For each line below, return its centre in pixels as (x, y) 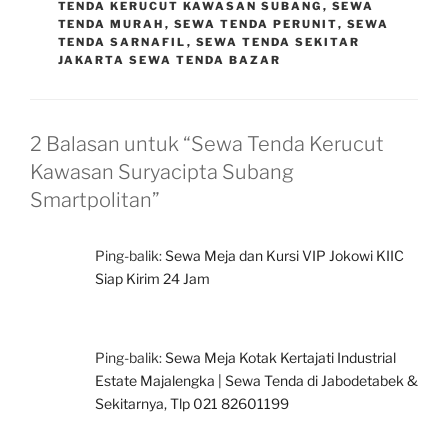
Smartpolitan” (95, 199)
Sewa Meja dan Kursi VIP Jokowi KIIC (284, 255)
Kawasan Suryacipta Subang (162, 171)
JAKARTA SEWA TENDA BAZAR (169, 59)
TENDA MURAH (111, 23)
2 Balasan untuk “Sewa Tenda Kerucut (207, 143)
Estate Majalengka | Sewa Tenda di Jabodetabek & (256, 380)
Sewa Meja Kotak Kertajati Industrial (280, 357)
